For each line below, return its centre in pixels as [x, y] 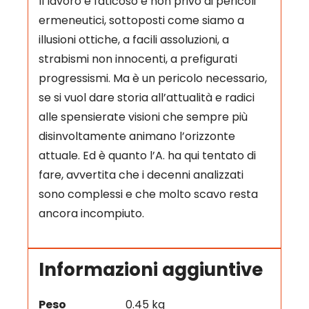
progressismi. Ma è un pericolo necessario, [152, 78]
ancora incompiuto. [91, 213]
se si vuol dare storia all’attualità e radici [146, 97]
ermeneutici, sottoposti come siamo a [141, 20]
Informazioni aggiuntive [150, 270]
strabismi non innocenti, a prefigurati [138, 59]
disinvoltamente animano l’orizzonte [137, 136]
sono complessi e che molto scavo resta [148, 194]
